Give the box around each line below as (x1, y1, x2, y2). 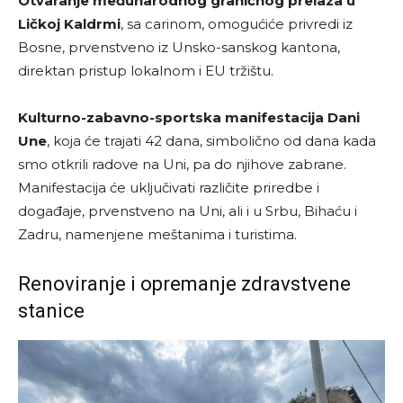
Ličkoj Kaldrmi (18, 14, 121, 32)
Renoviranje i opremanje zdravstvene (18, 272, 351, 295)
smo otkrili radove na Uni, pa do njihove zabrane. (18, 155, 346, 173)
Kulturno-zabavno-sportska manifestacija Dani (18, 108, 360, 126)
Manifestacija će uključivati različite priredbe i (18, 178, 319, 196)
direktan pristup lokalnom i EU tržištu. (18, 61, 273, 79)
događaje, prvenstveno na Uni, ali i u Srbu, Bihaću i (18, 201, 357, 219)
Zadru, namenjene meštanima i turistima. (18, 225, 297, 243)
